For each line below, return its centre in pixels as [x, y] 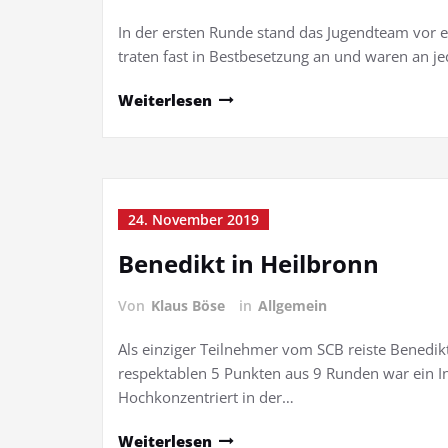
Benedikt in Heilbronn [248, 263]
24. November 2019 [193, 219]
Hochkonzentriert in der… [206, 397]
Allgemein [292, 305]
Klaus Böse [188, 305]
